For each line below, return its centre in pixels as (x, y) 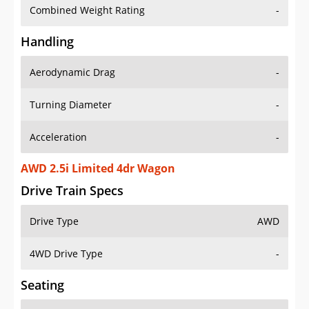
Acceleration (58, 137)
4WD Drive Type (66, 254)
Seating (42, 285)
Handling (47, 42)
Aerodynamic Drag (72, 72)
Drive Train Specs (72, 191)
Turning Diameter (71, 105)
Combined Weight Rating (87, 10)
